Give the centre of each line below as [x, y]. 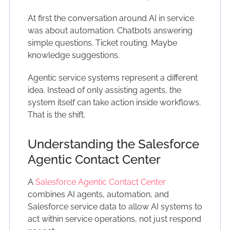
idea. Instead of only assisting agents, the [104, 90]
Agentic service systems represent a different [112, 78]
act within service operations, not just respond [114, 219]
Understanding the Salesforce [113, 144]
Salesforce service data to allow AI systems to [115, 207]
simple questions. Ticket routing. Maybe [102, 43]
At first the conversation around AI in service [111, 18]
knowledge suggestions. [73, 55]
